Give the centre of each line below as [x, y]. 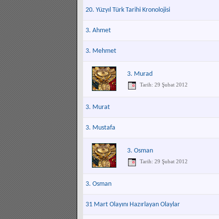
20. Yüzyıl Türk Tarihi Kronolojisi [128, 10]
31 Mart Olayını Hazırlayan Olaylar [133, 205]
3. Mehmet [101, 51]
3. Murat [98, 107]
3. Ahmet [98, 31]
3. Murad [140, 74]
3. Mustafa [100, 128]
